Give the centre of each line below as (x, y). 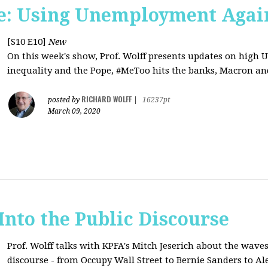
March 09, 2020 (74, 111)
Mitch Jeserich (164, 246)
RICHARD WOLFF (106, 99)
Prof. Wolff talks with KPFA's (70, 246)
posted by (65, 100)
